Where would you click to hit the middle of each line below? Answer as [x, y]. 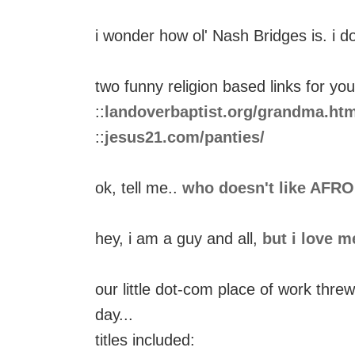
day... [114, 315]
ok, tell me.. [139, 188]
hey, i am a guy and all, [179, 239]
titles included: [145, 340]
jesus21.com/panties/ [185, 137]
